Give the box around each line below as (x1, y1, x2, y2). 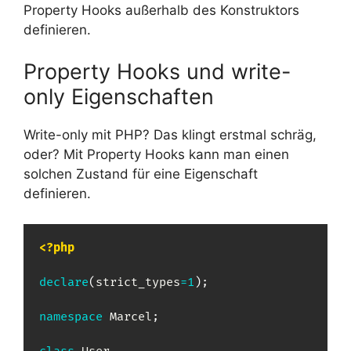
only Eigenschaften (24, 84, 214, 110)
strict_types (96, 274, 180, 290)
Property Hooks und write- (24, 59, 291, 85)
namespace (39, 309, 103, 324)
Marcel (110, 309, 152, 324)
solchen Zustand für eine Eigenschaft (24, 166, 258, 183)
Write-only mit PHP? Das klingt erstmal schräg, (24, 127, 317, 143)
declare (39, 274, 89, 290)
